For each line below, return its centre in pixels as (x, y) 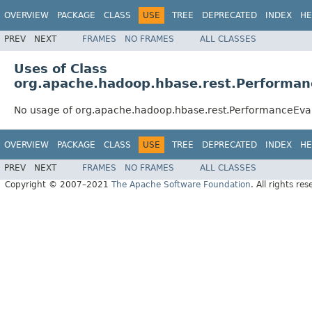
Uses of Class (61, 68)
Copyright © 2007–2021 (58, 185)
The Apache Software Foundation (181, 185)
